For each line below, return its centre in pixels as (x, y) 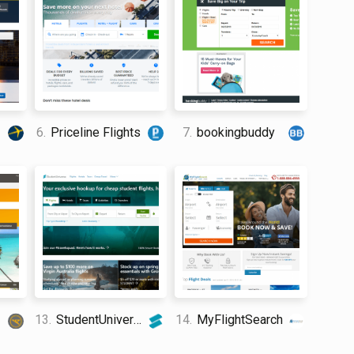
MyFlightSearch (238, 320)
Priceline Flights (94, 132)
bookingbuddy (235, 132)
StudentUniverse (93, 320)
